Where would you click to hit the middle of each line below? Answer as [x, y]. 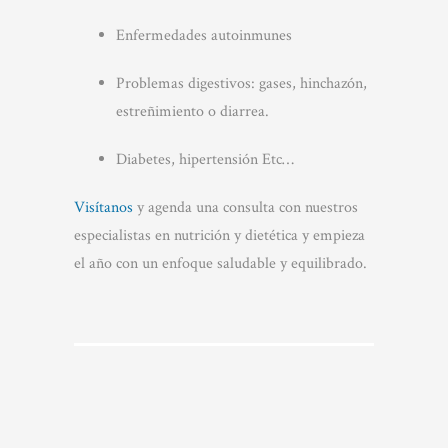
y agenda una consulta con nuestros [245, 207]
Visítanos [103, 207]
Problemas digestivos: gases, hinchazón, [241, 83]
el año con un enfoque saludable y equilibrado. [220, 263]
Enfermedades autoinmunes [203, 35]
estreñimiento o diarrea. [192, 111]
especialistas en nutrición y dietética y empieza [219, 235]
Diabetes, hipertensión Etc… [204, 159]
